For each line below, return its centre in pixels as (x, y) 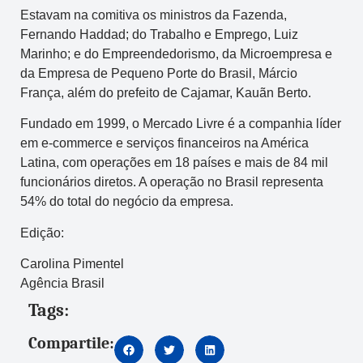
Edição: (42, 233)
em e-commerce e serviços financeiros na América (164, 143)
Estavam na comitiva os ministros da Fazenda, (154, 15)
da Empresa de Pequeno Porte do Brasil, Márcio (159, 73)
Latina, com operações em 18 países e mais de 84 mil (174, 163)
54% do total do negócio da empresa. (127, 202)
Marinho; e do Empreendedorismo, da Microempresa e (176, 53)
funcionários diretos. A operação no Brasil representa (172, 182)
